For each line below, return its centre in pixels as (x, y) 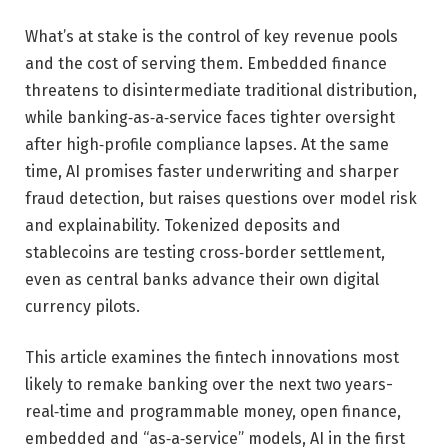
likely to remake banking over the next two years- (209, 385)
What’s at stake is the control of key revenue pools (211, 36)
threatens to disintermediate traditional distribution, (221, 90)
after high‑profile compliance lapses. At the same (207, 144)
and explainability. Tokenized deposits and (183, 225)
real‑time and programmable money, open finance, (213, 412)
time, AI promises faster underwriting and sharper (212, 171)
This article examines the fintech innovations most (212, 358)
